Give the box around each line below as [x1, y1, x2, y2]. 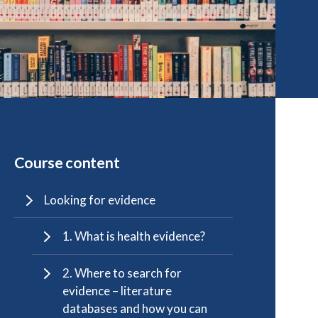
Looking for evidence [44, 192, 156, 207]
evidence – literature [62, 283, 172, 299]
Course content [13, 153, 120, 172]
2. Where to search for [62, 265, 182, 281]
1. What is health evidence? [62, 229, 206, 244]
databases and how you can [62, 301, 208, 317]
